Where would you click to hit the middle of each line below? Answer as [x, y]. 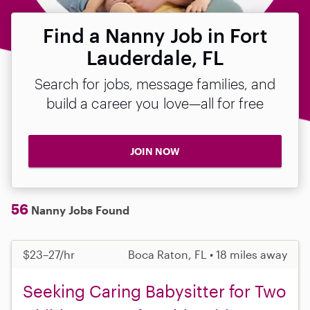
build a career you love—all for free [155, 103]
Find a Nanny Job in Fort [155, 35]
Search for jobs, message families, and [155, 84]
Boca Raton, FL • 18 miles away [208, 254]
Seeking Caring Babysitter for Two [155, 291]
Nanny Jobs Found [79, 210]
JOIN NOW [155, 151]
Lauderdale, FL [155, 57]
